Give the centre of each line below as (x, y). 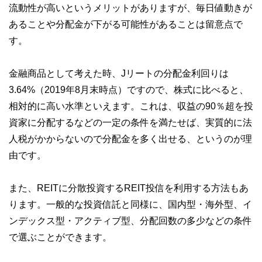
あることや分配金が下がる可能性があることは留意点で (126, 24)
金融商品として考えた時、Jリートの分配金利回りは (119, 73)
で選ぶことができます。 (60, 237)
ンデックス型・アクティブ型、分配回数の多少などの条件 (130, 220)
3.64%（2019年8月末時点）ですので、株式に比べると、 (129, 89)
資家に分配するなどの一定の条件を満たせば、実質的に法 (130, 122)
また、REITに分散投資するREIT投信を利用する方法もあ (129, 187)
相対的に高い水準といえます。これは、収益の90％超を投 (131, 106)
